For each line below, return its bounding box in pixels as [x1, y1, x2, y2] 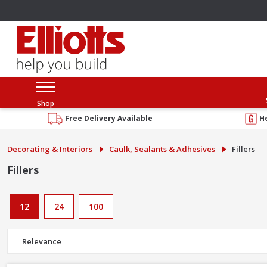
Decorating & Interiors [7, 143, 92, 154]
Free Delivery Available [65, 113, 153, 123]
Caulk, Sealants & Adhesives [109, 143, 215, 154]
